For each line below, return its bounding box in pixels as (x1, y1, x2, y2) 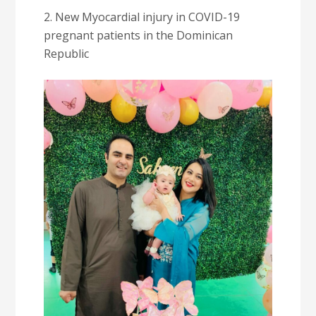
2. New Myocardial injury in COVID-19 (44, 9, 241, 25)
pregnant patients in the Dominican (44, 28, 233, 43)
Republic (44, 46, 90, 61)
